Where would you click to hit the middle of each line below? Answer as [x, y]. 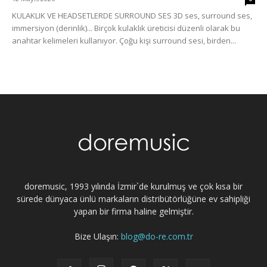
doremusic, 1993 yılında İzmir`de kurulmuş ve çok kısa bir [133, 187]
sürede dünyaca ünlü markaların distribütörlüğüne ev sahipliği [133, 199]
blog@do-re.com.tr [157, 237]
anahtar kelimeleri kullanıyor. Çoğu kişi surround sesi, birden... [124, 41]
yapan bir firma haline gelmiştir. [133, 212]
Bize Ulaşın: [97, 237]
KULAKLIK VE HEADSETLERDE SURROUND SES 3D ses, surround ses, [132, 16]
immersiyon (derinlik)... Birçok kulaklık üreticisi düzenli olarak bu [126, 28]
